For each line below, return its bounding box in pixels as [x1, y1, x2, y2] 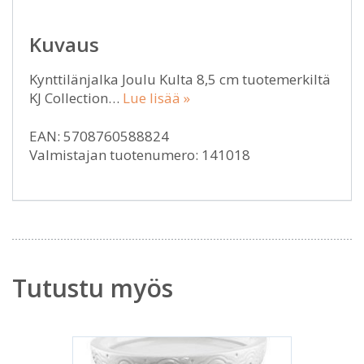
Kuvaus [29, 30, 99, 58]
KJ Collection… [29, 88, 123, 107]
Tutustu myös [12, 271, 173, 305]
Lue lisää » [123, 88, 190, 107]
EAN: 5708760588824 [29, 126, 169, 145]
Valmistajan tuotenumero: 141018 [29, 145, 250, 164]
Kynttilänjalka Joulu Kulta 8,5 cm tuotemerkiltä [29, 69, 331, 89]
